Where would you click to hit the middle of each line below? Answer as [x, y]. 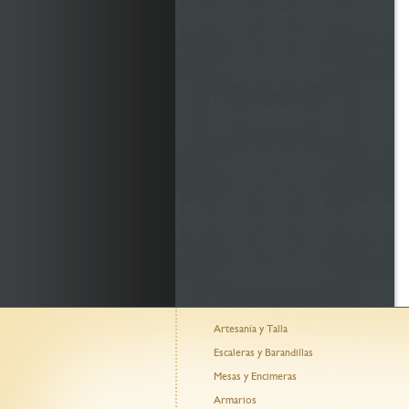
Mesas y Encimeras [255, 377]
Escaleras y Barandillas [263, 353]
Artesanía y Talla [251, 329]
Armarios [235, 400]
